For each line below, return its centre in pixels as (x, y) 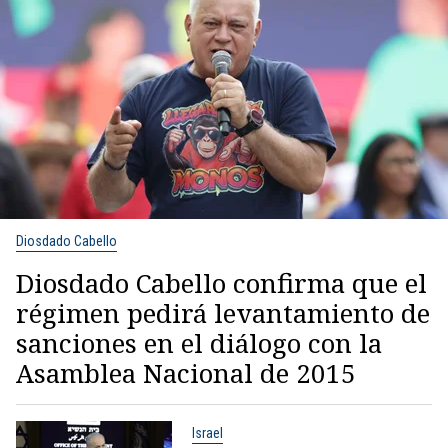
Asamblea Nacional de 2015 (186, 373)
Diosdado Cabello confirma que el (221, 283)
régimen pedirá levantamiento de (223, 313)
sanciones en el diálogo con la (199, 343)
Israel (207, 433)
